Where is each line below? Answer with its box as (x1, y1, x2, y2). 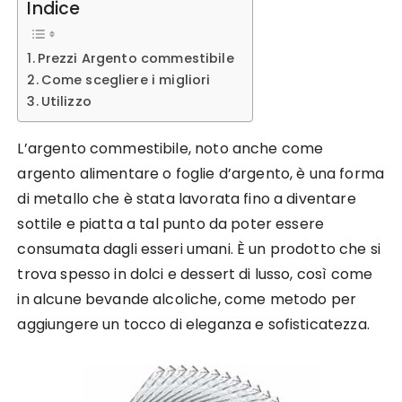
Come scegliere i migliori (40, 71, 211, 90)
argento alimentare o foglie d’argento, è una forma (17, 163, 384, 184)
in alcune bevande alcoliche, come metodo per (17, 289, 357, 310)
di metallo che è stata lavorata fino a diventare (17, 188, 356, 209)
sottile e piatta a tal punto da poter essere (17, 214, 325, 234)
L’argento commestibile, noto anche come (17, 138, 324, 159)
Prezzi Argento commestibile (37, 49, 234, 68)
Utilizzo (40, 92, 92, 111)
